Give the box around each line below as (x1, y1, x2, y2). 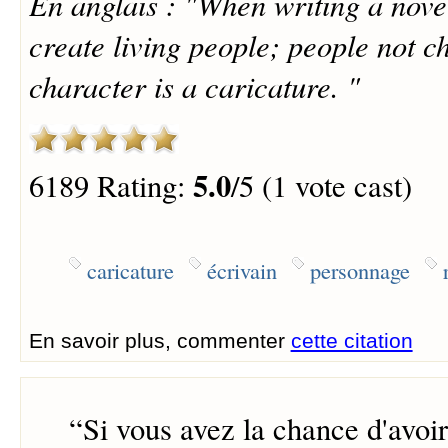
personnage (309, 255, 410, 286)
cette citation (290, 329, 413, 353)
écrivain (206, 255, 277, 286)
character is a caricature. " (28, 64, 360, 106)
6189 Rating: (28, 164, 193, 206)
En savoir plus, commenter (28, 329, 291, 353)
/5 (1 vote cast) (230, 164, 412, 206)
